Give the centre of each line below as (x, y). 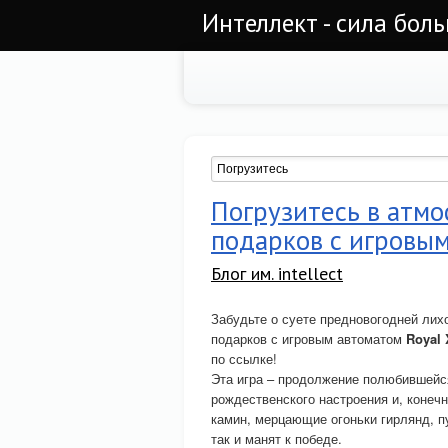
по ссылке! (244, 358)
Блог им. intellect (277, 273)
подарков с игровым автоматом (308, 338)
